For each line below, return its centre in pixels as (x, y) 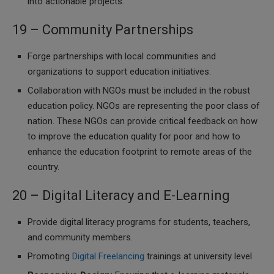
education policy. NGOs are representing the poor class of (144, 106)
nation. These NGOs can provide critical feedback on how (143, 121)
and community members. (80, 237)
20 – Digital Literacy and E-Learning (121, 195)
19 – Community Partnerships (103, 30)
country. (43, 167)
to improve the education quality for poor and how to (134, 136)
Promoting (50, 256)
